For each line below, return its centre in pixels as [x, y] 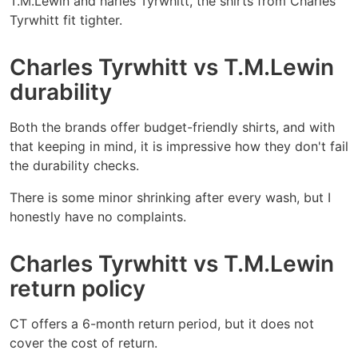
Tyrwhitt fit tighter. [66, 20]
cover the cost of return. [84, 343]
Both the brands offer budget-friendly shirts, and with [172, 127]
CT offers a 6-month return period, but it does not [162, 324]
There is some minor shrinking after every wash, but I [170, 198]
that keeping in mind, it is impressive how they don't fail [179, 147]
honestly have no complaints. [98, 217]
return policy [78, 289]
